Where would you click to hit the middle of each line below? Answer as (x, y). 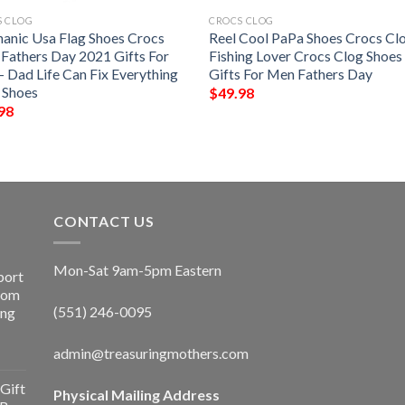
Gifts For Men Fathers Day (291, 73)
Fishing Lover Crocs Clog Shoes (306, 55)
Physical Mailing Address (137, 394)
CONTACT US (104, 221)
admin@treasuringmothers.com (151, 353)
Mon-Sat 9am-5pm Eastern (137, 270)
